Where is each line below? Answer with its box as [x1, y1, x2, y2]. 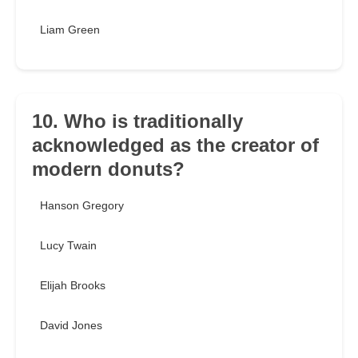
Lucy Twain [40, 239, 97, 253]
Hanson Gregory [40, 199, 124, 213]
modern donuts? [32, 158, 185, 181]
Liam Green [40, 23, 100, 37]
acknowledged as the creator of [32, 134, 319, 157]
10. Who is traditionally [32, 110, 243, 133]
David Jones [40, 319, 102, 332]
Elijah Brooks [40, 279, 105, 292]
